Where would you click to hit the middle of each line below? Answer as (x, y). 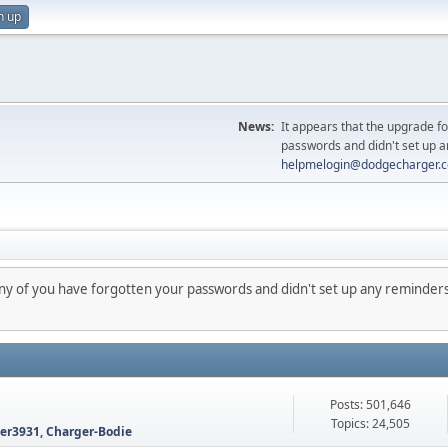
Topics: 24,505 (370, 423)
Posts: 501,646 (370, 404)
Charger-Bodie (89, 431)
